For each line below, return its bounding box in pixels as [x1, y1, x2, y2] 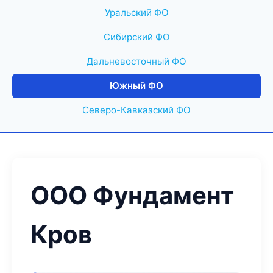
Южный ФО [110, 80, 163, 91]
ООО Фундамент [30, 180, 234, 210]
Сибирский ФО [103, 31, 170, 43]
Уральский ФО [104, 7, 169, 18]
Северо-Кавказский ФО [82, 104, 191, 116]
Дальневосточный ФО [87, 55, 186, 67]
